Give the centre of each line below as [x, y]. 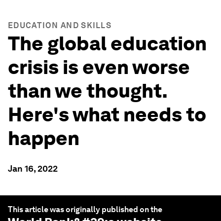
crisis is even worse [99, 67]
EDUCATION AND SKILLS [60, 25]
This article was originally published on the [85, 209]
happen [44, 138]
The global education [107, 43]
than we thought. [88, 91]
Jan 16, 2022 [33, 168]
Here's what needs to [107, 114]
